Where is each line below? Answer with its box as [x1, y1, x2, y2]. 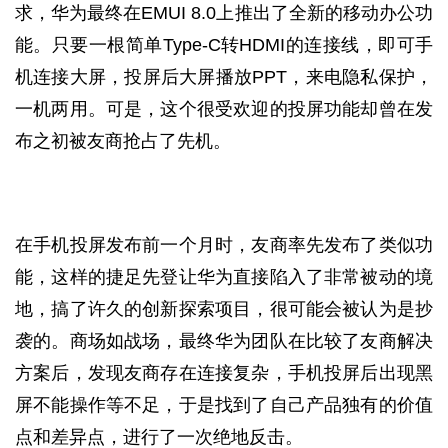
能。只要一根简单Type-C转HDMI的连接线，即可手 [15, 35, 433, 55]
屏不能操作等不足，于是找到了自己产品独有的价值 [15, 395, 433, 415]
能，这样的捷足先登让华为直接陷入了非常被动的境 [15, 267, 433, 287]
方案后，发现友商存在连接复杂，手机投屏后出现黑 [15, 363, 433, 383]
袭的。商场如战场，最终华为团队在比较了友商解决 [15, 331, 433, 351]
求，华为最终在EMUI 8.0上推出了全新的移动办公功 [15, 3, 433, 23]
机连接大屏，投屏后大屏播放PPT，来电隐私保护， [15, 67, 433, 87]
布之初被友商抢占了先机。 [15, 131, 231, 151]
